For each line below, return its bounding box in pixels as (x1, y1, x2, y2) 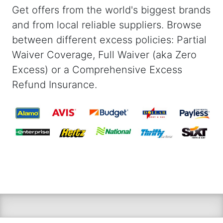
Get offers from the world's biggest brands (12, 3, 211, 16)
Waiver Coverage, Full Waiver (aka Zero (12, 48, 197, 61)
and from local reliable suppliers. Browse (12, 18, 202, 31)
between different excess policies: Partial (12, 33, 207, 46)
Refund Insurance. (12, 78, 97, 91)
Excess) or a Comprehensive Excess (12, 63, 182, 76)
